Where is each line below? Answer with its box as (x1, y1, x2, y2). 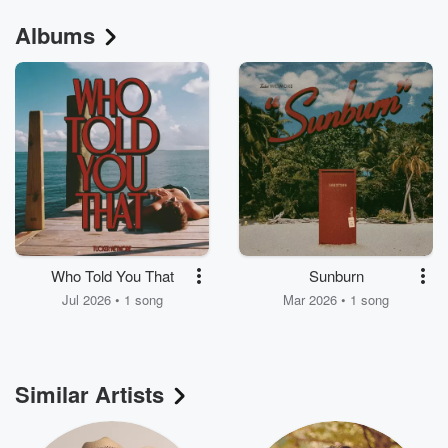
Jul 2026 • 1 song (61, 290, 163, 310)
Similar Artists (15, 378, 164, 411)
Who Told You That (50, 265, 174, 287)
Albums (15, 19, 95, 52)
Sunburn (308, 265, 364, 287)
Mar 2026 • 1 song (283, 290, 389, 310)
